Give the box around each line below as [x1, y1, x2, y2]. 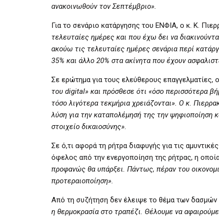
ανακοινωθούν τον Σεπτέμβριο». [51, 1, 156, 11]
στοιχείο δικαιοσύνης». [51, 122, 127, 131]
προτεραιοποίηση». [51, 176, 113, 185]
